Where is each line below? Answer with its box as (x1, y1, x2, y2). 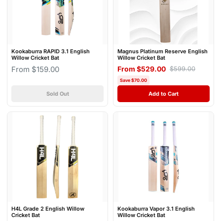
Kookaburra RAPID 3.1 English (11, 47, 90, 55)
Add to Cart (148, 90, 179, 97)
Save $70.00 (120, 77, 147, 83)
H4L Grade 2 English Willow (11, 205, 84, 213)
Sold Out (46, 90, 69, 97)
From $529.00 (117, 64, 166, 73)
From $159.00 (11, 64, 59, 74)
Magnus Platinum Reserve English (117, 47, 208, 55)
